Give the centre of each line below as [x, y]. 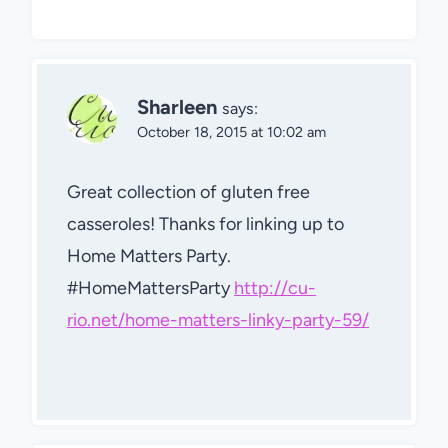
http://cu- [275, 287]
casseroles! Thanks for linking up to [205, 223]
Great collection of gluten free [188, 191]
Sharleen [177, 107]
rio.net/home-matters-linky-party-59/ [218, 319]
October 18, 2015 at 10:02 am [231, 132]
